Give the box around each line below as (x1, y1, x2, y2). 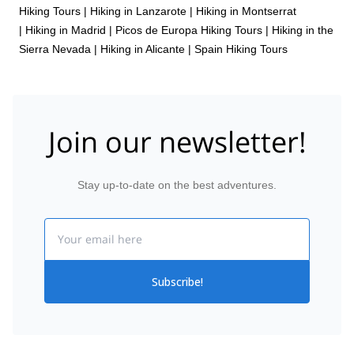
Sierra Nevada (19, 42, 91, 55)
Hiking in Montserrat (196, 4, 296, 17)
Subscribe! (151, 274, 203, 289)
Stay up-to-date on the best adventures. (77, 179, 277, 191)
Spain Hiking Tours (194, 42, 288, 55)
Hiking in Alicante (100, 42, 185, 55)
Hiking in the (272, 23, 333, 36)
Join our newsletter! (47, 122, 307, 161)
